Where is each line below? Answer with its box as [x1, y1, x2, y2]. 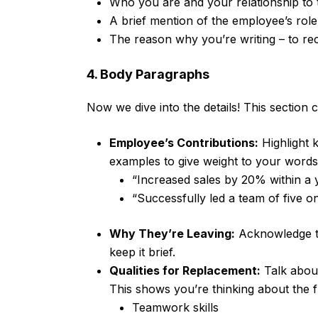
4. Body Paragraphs [87, 67, 209, 82]
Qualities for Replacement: [109, 263, 261, 278]
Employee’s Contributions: [109, 136, 258, 150]
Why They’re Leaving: [109, 226, 235, 241]
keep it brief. [109, 245, 175, 260]
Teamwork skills [132, 300, 219, 315]
